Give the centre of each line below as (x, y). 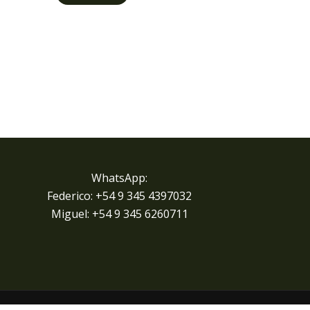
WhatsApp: (120, 178)
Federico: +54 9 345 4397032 (120, 196)
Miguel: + (75, 214)
